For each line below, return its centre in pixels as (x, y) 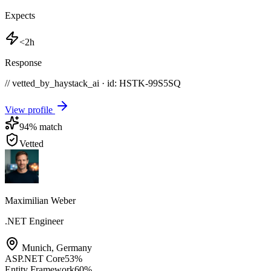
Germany (74, 247)
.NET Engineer (34, 221)
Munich (37, 247)
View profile (30, 109)
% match (46, 126)
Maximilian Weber (40, 200)
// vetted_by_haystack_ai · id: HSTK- (77, 83)
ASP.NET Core (35, 258)
